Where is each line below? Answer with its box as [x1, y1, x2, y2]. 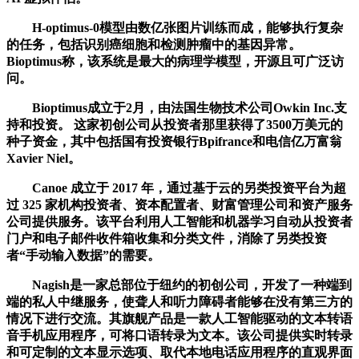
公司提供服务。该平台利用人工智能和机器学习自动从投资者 [6, 214, 353, 228]
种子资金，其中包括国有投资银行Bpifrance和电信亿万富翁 [6, 134, 342, 148]
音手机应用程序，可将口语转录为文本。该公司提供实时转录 [6, 328, 353, 342]
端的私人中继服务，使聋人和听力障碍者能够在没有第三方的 [6, 294, 353, 309]
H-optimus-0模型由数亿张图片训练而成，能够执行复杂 [6, 20, 343, 34]
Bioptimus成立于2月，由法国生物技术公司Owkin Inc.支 [6, 100, 347, 115]
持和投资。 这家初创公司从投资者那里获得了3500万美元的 [6, 117, 343, 131]
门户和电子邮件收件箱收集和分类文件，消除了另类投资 [6, 231, 327, 245]
